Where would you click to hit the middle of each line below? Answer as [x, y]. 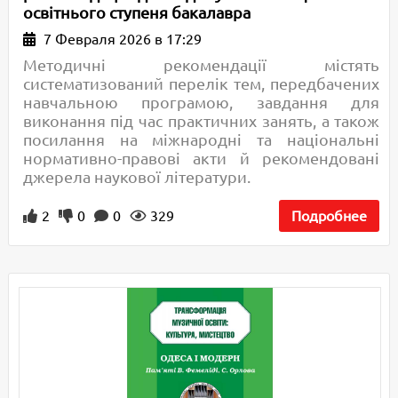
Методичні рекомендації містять [201, 65]
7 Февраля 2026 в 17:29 [120, 40]
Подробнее [330, 216]
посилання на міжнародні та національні [201, 140]
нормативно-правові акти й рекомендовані [201, 159]
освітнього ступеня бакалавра [136, 13]
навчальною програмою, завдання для [201, 103]
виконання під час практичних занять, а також [201, 121]
